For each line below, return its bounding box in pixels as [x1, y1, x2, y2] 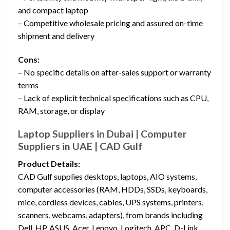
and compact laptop [18, 5, 88, 15]
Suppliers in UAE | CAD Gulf [18, 140, 142, 152]
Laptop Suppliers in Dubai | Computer [18, 127, 187, 140]
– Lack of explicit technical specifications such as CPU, [18, 92, 208, 103]
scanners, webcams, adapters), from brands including [18, 210, 203, 220]
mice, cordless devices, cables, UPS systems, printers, [18, 197, 203, 207]
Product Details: [18, 159, 80, 169]
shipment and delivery [18, 30, 94, 41]
